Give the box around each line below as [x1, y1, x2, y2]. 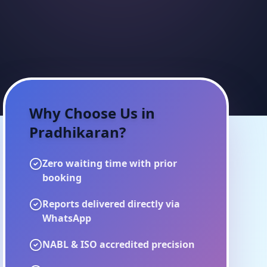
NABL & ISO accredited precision [42, 238, 195, 251]
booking [42, 171, 82, 184]
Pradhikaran [29, 122, 120, 142]
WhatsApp [42, 212, 92, 225]
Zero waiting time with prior [42, 157, 178, 170]
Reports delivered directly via [42, 197, 181, 210]
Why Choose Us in [29, 103, 156, 123]
